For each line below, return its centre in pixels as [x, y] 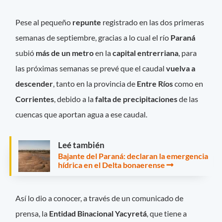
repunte [87, 22]
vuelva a [181, 68]
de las [188, 99]
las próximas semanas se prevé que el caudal [91, 68]
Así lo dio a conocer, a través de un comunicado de [100, 198]
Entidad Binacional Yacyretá [98, 214]
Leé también [81, 145]
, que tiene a [167, 214]
